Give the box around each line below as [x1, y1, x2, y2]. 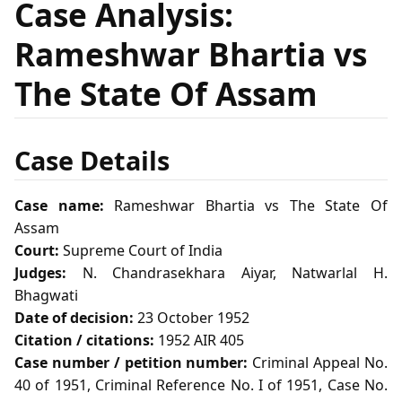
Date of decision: [14, 308, 134, 328]
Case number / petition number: [14, 353, 249, 373]
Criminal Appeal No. [248, 353, 389, 373]
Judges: [14, 263, 66, 284]
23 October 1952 [134, 308, 249, 328]
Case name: [14, 196, 104, 216]
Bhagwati [14, 285, 78, 306]
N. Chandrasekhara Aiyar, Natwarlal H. [66, 263, 388, 284]
